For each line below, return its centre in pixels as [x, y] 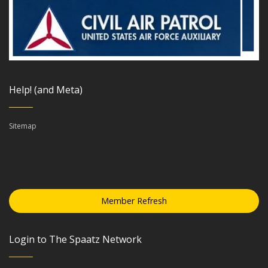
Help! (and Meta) [46, 89]
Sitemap [23, 126]
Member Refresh [134, 200]
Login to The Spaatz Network [75, 239]
